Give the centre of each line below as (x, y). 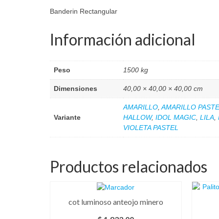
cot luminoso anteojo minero (116, 201)
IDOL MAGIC (176, 117)
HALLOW (137, 117)
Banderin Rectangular (84, 11)
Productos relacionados (129, 166)
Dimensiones (76, 88)
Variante (67, 117)
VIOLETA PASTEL (151, 127)
